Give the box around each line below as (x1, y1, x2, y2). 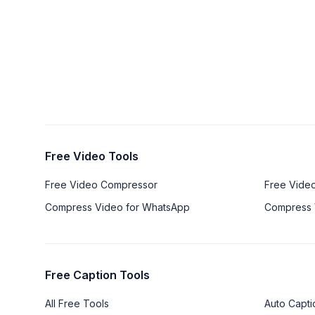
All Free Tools (45, 297, 109, 309)
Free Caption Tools (45, 267, 150, 282)
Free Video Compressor (45, 178, 157, 191)
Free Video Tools (45, 148, 139, 163)
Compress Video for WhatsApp (45, 200, 190, 213)
